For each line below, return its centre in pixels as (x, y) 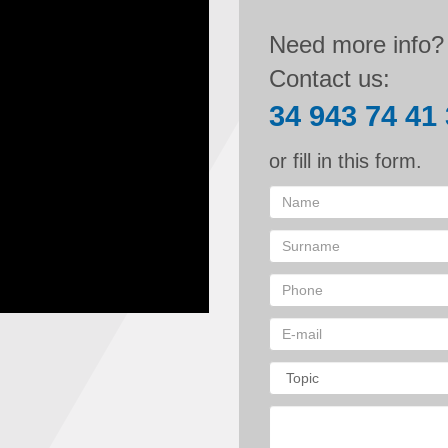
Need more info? (356, 44)
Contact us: (329, 78)
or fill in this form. (345, 160)
